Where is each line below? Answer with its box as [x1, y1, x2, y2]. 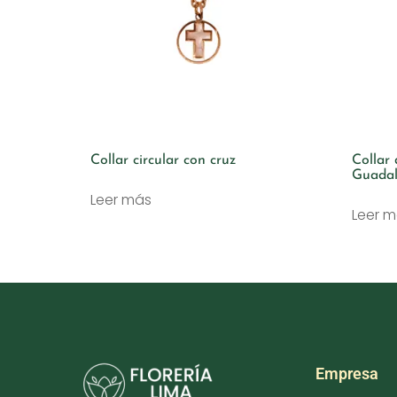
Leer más [90, 190, 152, 211]
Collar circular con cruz [90, 153, 236, 168]
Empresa [315, 364, 378, 384]
